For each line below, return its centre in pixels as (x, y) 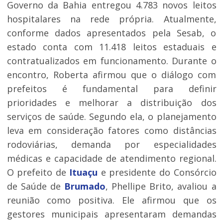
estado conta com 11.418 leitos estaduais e (111, 47)
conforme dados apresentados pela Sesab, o (111, 33)
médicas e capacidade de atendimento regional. (111, 159)
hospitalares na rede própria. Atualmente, (111, 19)
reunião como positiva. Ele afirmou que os (111, 200)
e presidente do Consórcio (157, 172)
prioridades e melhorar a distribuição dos (111, 103)
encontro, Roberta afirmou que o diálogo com (111, 75)
